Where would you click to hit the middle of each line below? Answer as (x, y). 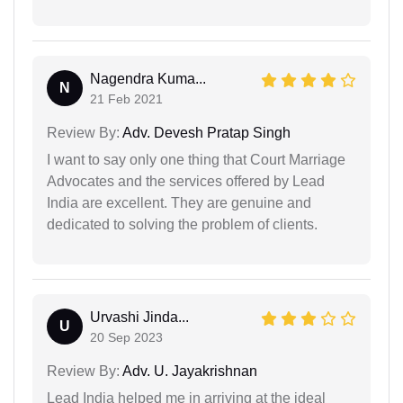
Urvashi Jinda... (139, 318)
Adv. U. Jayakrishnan (188, 372)
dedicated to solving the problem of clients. (182, 225)
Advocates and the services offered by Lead (186, 182)
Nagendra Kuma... (148, 79)
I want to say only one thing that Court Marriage (196, 160)
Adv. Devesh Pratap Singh (205, 133)
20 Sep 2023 (126, 338)
